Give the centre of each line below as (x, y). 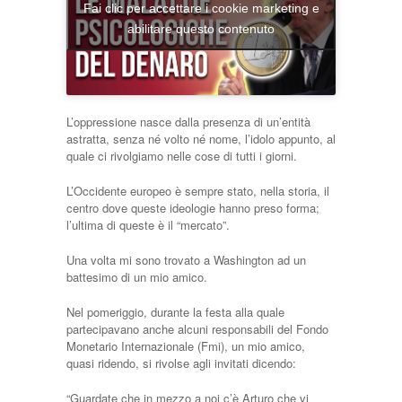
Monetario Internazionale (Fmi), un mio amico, (186, 345)
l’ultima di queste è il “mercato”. (148, 224)
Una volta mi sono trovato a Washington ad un (186, 259)
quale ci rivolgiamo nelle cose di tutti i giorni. (182, 155)
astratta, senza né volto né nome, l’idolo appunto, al (201, 138)
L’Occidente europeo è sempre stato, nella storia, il (198, 190)
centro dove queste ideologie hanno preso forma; (193, 207)
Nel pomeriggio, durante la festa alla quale (175, 311)
